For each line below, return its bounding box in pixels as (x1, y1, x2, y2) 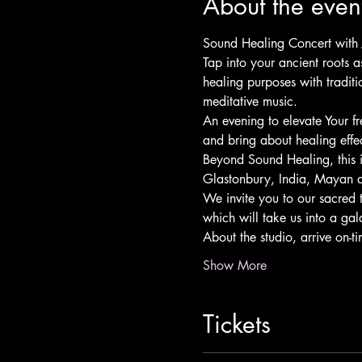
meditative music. (202, 93, 297, 110)
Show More (202, 257, 267, 274)
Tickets (202, 308, 271, 340)
